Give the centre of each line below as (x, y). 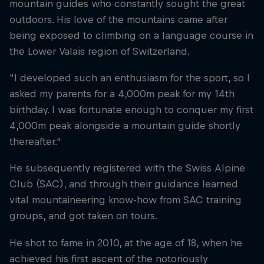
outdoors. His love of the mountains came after (118, 20)
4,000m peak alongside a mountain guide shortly (125, 126)
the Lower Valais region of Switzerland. (100, 52)
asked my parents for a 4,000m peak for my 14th (122, 94)
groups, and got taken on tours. (83, 216)
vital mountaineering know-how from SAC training (126, 200)
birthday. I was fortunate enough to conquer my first (131, 110)
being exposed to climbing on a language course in (131, 36)
